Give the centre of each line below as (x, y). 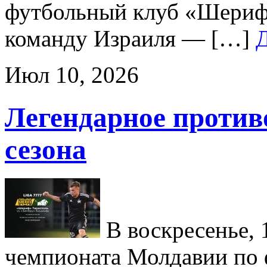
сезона (46, 149)
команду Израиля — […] (130, 39)
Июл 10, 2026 (72, 75)
